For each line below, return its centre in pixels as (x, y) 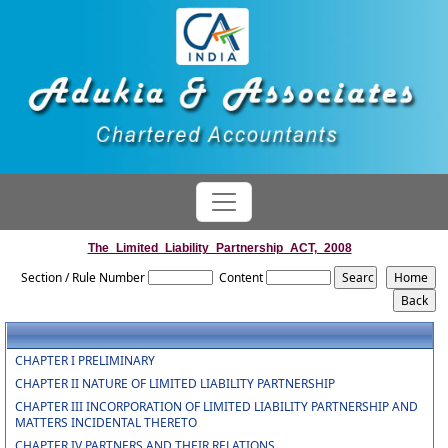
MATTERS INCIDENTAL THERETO (105, 422)
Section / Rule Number (82, 277)
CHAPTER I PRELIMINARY (84, 360)
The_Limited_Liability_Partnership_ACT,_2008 (219, 248)
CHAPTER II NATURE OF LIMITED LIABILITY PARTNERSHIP (174, 383)
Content (240, 277)
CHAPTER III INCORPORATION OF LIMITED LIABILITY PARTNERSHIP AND (216, 406)
